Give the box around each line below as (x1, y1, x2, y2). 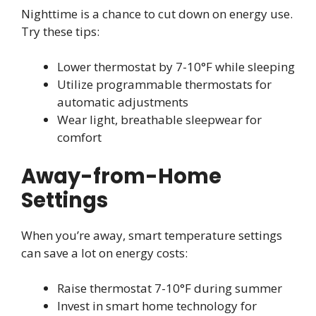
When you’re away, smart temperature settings (21, 226, 282, 243)
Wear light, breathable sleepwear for (57, 111, 262, 128)
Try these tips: (21, 23, 99, 39)
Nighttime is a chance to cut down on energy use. (21, 5, 293, 22)
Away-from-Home (21, 162, 221, 190)
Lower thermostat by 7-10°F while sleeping (57, 59, 295, 75)
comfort (57, 129, 102, 146)
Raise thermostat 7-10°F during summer (57, 280, 282, 297)
